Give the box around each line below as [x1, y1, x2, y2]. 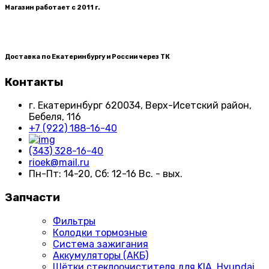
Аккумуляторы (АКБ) [53, 249, 148, 261]
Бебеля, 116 [29, 111, 81, 123]
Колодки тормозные [53, 226, 147, 238]
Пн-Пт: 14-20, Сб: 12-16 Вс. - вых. [29, 168, 183, 180]
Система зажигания [53, 238, 148, 250]
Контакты [5, 75, 63, 89]
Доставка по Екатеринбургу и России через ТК [5, 52, 170, 61]
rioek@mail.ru [29, 157, 89, 169]
